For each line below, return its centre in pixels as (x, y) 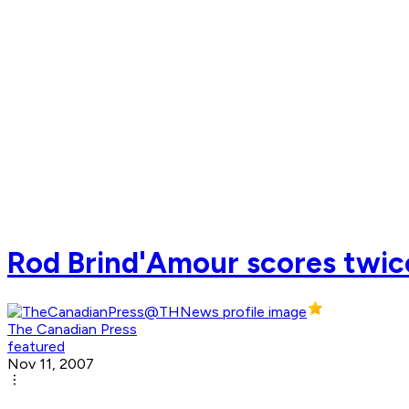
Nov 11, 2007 (51, 364)
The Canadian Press (72, 330)
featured (36, 347)
